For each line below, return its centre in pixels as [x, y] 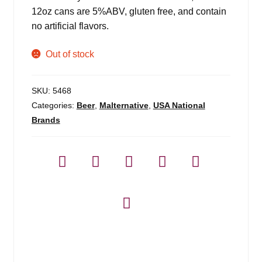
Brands [46, 120]
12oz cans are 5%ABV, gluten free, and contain [129, 12]
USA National [179, 105]
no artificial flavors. [70, 26]
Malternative [124, 105]
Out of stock [70, 54]
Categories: [54, 105]
